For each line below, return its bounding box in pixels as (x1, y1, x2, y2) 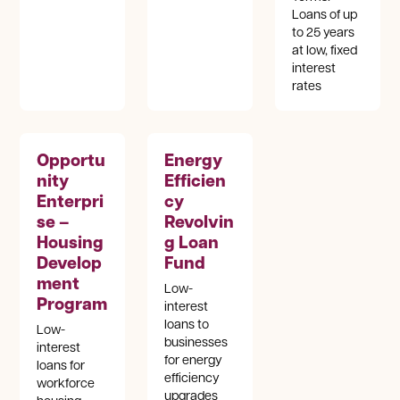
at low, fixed (292, 40, 358, 57)
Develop (37, 250, 103, 276)
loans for (37, 356, 86, 373)
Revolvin (164, 209, 235, 235)
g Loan (164, 229, 220, 255)
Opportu (37, 147, 106, 173)
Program (37, 291, 108, 317)
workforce (37, 374, 96, 391)
